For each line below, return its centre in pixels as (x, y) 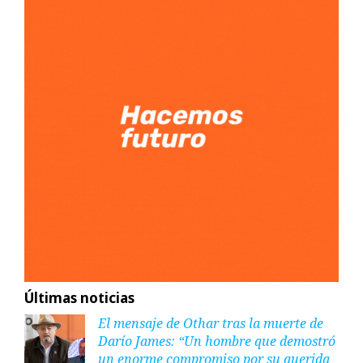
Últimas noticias (79, 298)
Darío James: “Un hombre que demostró (217, 342)
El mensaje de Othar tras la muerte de (211, 324)
